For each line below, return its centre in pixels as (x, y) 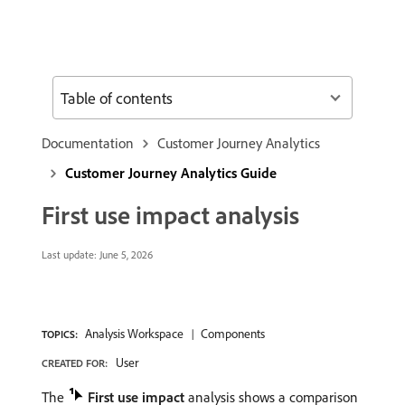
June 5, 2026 (125, 254)
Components (233, 334)
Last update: (69, 254)
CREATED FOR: (75, 363)
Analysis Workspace (134, 334)
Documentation (88, 143)
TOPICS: (60, 334)
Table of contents (117, 98)
